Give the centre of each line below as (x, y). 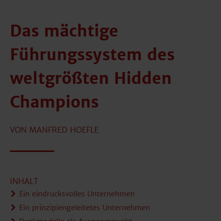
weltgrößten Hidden (91, 78)
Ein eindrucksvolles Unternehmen (77, 194)
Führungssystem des (92, 55)
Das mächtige (64, 31)
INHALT (24, 181)
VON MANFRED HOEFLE (54, 130)
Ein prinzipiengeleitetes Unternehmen (85, 208)
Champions (54, 102)
